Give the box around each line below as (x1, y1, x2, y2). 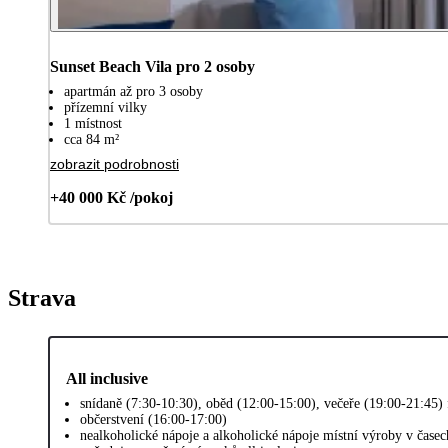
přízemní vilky (64, 99, 147, 115)
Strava (8, 284, 76, 311)
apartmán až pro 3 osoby (64, 83, 203, 99)
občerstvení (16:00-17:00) (80, 411, 227, 427)
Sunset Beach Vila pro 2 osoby (50, 57, 255, 75)
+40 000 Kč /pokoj (50, 188, 173, 206)
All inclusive (66, 369, 148, 387)
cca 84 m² (64, 131, 119, 147)
